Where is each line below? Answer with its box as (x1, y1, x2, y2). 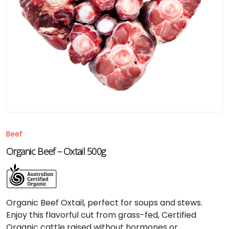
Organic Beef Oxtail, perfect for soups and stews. (6, 197, 202, 209)
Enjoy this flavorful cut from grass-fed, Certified (6, 209, 196, 221)
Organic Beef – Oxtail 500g (6, 145, 106, 157)
